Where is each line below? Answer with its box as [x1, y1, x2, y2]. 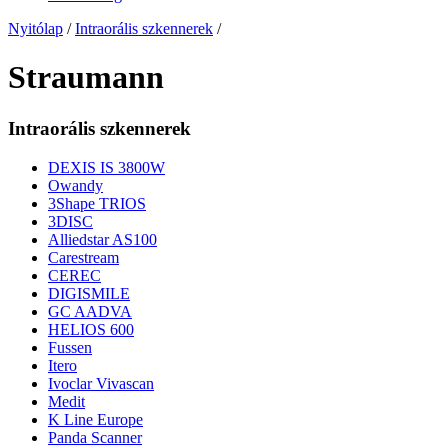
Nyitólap [8, 20, 63, 38]
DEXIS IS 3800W [48, 158, 165, 176]
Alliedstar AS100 [48, 230, 157, 248]
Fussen [48, 338, 92, 356]
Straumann [8, 59, 164, 96]
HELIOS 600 [48, 320, 134, 338]
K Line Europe [48, 410, 143, 428]
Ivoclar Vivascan [48, 374, 154, 392]
